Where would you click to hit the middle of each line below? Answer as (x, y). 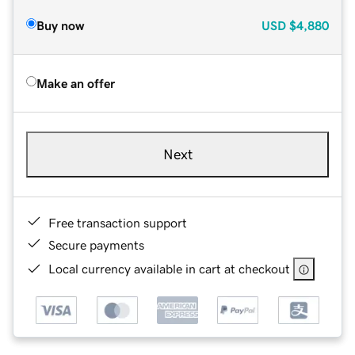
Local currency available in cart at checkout (169, 268)
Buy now (60, 25)
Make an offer (76, 83)
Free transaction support (118, 222)
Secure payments (96, 244)
